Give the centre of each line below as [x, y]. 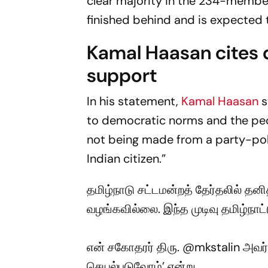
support [122, 75]
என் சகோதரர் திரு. [135, 247]
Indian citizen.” [127, 158]
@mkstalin [211, 247]
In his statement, [134, 101]
